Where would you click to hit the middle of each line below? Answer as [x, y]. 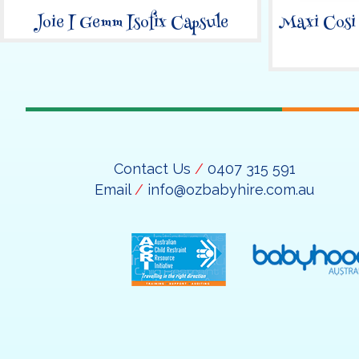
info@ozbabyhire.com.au [231, 190]
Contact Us [154, 169]
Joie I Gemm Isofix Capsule [131, 24]
